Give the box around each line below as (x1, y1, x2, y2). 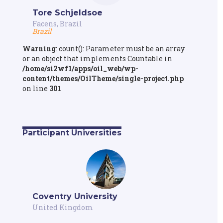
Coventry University (32, 191, 117, 201)
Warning (22, 43, 56, 53)
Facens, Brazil (32, 18, 82, 28)
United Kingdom (32, 202, 93, 212)
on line (22, 83, 49, 93)
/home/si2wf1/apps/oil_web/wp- (22, 63, 138, 73)
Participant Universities (22, 127, 121, 137)
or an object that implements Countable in (22, 53, 172, 63)
